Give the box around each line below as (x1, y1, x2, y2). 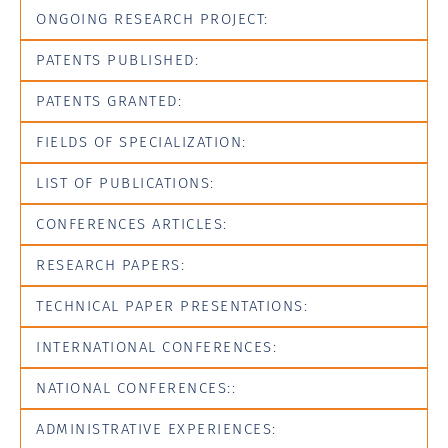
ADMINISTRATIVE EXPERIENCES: (36, 419, 277, 438)
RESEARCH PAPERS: (36, 255, 185, 274)
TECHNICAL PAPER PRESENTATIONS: (36, 296, 308, 315)
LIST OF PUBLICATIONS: (36, 173, 215, 192)
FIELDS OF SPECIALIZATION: (36, 132, 247, 151)
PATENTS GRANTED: (36, 91, 182, 110)
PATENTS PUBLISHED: (36, 50, 199, 69)
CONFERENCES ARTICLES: (36, 214, 228, 233)
